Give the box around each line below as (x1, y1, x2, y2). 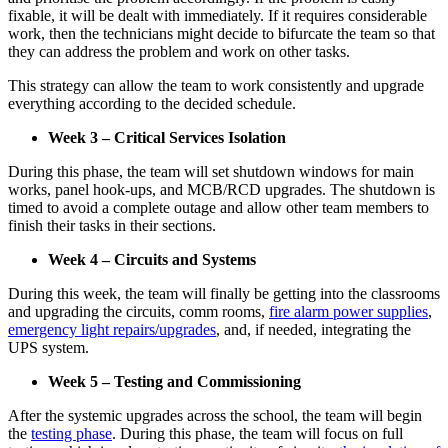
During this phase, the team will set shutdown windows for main (8, 163, 414, 181)
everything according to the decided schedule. (8, 95, 296, 113)
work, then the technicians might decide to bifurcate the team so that (8, 25, 435, 43)
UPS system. (8, 339, 89, 357)
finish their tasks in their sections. (8, 217, 216, 235)
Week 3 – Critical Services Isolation (48, 129, 286, 147)
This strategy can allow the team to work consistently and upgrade (8, 77, 424, 95)
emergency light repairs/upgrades (8, 321, 216, 339)
